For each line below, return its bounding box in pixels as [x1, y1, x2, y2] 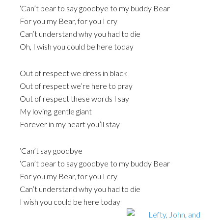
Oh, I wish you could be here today [20, 42, 134, 52]
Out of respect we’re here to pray [20, 81, 133, 91]
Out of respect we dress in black [20, 68, 127, 78]
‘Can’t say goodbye [20, 146, 82, 156]
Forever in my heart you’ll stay [20, 119, 120, 129]
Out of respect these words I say [20, 94, 129, 104]
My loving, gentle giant [20, 107, 92, 116]
